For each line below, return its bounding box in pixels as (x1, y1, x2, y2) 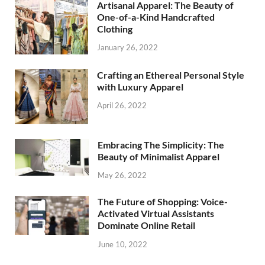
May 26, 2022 (98, 170, 147, 180)
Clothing (97, 22, 132, 34)
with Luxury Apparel (97, 80, 183, 92)
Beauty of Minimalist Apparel (98, 150, 219, 162)
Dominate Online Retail (98, 219, 195, 231)
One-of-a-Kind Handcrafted (97, 11, 215, 22)
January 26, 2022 (97, 43, 158, 53)
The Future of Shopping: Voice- (98, 196, 228, 208)
